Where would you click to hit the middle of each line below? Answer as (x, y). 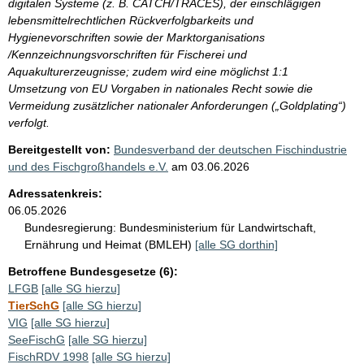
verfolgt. (29, 122)
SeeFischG (37, 339)
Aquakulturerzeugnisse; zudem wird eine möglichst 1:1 (148, 71)
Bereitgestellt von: (59, 149)
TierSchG (34, 305)
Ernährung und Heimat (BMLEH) (110, 244)
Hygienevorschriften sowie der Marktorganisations (136, 37)
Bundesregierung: (70, 227)
